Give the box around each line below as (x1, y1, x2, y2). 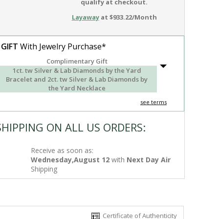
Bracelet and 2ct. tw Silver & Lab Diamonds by (6, 75, 148, 84)
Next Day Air (127, 155, 171, 165)
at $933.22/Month (99, 13, 157, 22)
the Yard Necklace (48, 84, 106, 93)
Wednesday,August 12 (31, 155, 110, 165)
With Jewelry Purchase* (18, 41, 107, 52)
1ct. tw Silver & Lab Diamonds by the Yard (12, 66, 141, 75)
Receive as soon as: (31, 146, 94, 155)
